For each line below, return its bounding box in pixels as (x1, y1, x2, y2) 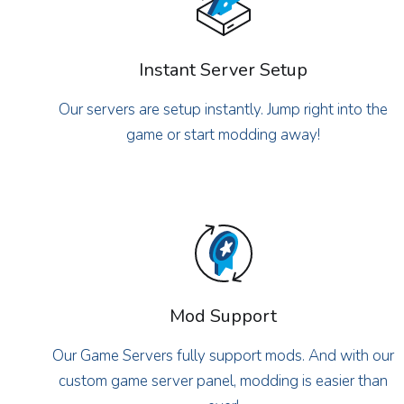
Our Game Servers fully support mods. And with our (52, 344, 395, 366)
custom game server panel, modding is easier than (59, 370, 389, 391)
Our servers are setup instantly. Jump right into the (59, 98, 389, 120)
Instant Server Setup (139, 57, 308, 82)
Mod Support (170, 303, 278, 328)
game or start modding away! (126, 124, 321, 145)
